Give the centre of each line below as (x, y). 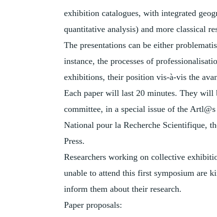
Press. (74, 141)
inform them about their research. (123, 189)
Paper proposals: (93, 205)
